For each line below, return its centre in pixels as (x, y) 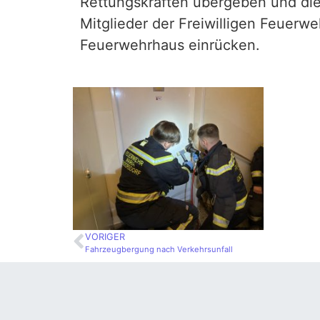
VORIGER (105, 237)
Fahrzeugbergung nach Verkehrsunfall (159, 250)
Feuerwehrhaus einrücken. (170, 45)
